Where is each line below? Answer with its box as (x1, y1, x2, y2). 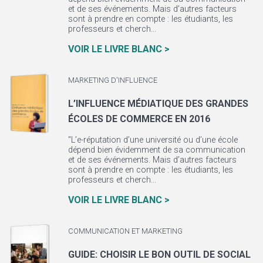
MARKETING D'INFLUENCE (68, 76, 157, 85)
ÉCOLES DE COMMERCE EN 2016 (68, 113, 210, 125)
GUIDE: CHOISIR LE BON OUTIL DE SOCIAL (68, 248, 251, 260)
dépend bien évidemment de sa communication (68, 144, 245, 155)
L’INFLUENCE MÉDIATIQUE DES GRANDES (68, 98, 248, 110)
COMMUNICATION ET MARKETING (68, 227, 183, 236)
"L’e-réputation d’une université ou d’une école (68, 134, 238, 145)
